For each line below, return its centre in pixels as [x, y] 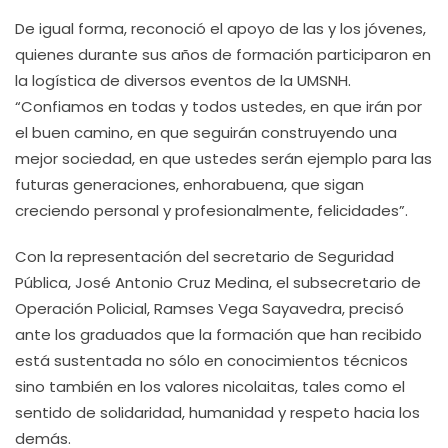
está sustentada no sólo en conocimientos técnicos [211, 360]
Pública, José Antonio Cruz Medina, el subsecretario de [218, 282]
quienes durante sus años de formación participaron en [223, 54]
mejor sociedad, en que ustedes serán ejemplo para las [223, 158]
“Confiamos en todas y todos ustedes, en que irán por [218, 106]
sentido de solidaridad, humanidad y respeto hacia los [217, 412]
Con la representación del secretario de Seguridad [204, 256]
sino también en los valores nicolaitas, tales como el [210, 386]
